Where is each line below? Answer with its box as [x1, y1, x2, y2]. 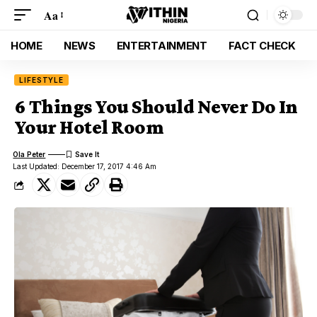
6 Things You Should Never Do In [14, 96, 298, 117]
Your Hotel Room [14, 116, 164, 138]
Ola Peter [13, 149, 46, 158]
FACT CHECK [228, 38, 296, 52]
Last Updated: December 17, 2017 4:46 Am [13, 162, 157, 171]
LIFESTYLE [19, 76, 64, 84]
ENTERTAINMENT [116, 38, 207, 52]
